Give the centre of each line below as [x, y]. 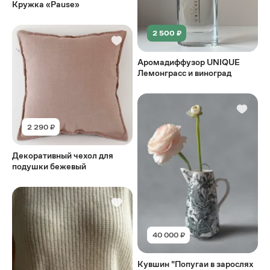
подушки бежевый [49, 167]
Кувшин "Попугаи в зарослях [196, 264]
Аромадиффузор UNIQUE [189, 62]
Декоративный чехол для [63, 156]
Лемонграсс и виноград [185, 73]
